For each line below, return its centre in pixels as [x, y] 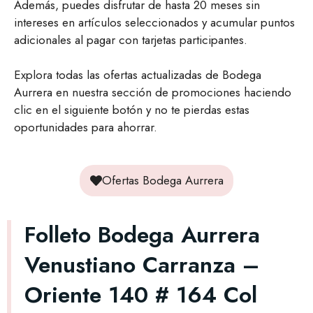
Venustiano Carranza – [142, 264]
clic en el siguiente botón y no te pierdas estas [132, 110]
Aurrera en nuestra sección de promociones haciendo [153, 93]
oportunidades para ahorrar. [86, 128]
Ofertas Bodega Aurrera [162, 180]
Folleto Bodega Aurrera [142, 234]
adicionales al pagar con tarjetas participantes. [131, 39]
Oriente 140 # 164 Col [141, 294]
